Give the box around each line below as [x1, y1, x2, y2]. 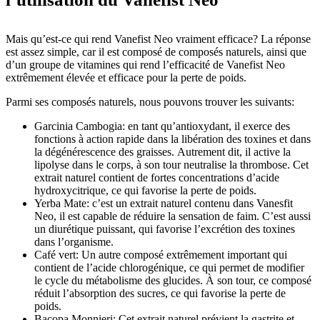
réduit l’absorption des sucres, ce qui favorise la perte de [34, 287, 286, 299]
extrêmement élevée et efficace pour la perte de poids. [6, 71, 246, 84]
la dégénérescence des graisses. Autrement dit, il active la [34, 146, 291, 158]
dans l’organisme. [34, 236, 114, 248]
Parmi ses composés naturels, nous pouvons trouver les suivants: [6, 96, 294, 108]
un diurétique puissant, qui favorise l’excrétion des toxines [34, 223, 295, 235]
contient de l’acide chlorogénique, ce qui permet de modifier [34, 261, 304, 274]
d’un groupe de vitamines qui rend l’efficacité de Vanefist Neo [6, 59, 285, 71]
